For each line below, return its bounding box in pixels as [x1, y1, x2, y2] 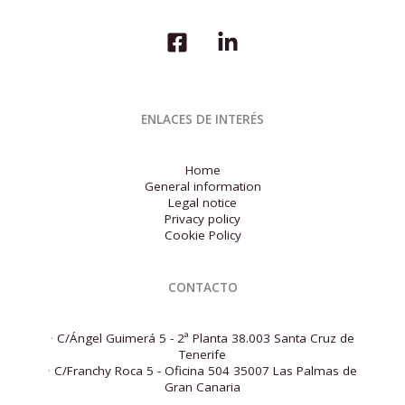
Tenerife [179, 345, 226, 363]
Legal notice [168, 193, 237, 211]
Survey [235, 6, 274, 24]
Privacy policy [165, 210, 240, 227]
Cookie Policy [164, 226, 241, 243]
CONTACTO [167, 278, 238, 296]
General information [144, 177, 261, 194]
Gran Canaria [165, 378, 240, 395]
